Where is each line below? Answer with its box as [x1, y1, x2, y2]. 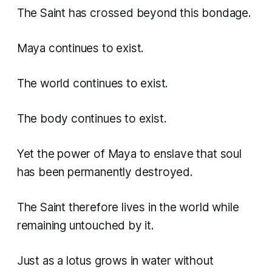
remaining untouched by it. [16, 219, 154, 233]
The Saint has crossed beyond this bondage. [16, 6, 251, 21]
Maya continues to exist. [16, 41, 144, 56]
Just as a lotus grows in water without [16, 254, 214, 268]
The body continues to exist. [16, 112, 167, 126]
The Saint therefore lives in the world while [16, 200, 239, 215]
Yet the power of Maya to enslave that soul [16, 147, 242, 161]
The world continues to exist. [16, 76, 169, 91]
